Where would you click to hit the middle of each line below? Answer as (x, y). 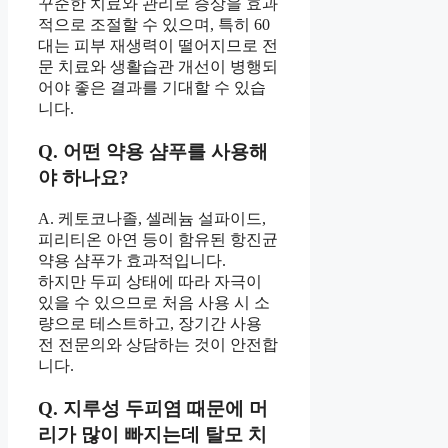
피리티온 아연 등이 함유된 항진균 (158, 240)
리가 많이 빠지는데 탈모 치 (152, 435)
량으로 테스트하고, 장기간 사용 (150, 324)
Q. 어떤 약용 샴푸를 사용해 (153, 151)
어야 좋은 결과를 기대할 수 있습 (152, 88)
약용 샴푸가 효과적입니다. (132, 261)
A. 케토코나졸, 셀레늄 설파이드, (152, 219)
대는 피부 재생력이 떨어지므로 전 (158, 46)
